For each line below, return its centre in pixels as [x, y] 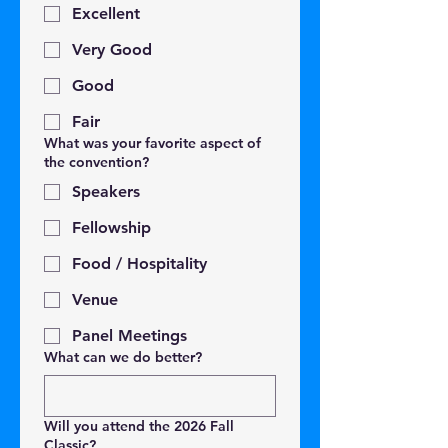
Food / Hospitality [139, 263]
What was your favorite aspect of [152, 143]
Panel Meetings [129, 335]
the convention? [96, 162]
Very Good [112, 49]
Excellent [106, 13]
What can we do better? [123, 357]
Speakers [106, 191]
